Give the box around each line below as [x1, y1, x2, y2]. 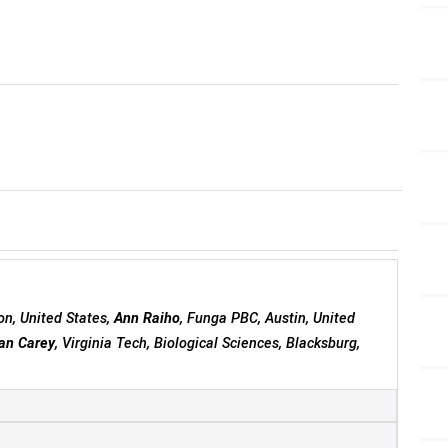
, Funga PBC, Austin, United [180, 309, 356, 327]
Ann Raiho [114, 309, 181, 327]
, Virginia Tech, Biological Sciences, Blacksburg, [55, 334, 361, 352]
